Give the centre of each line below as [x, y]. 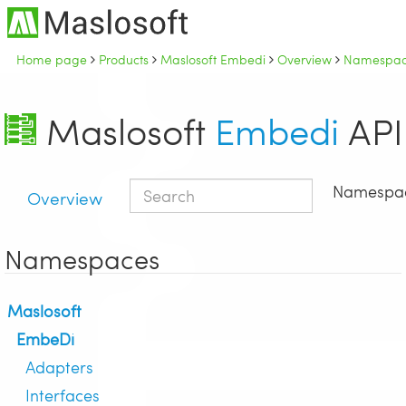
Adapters [59, 367]
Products [124, 59]
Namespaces [82, 258]
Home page [52, 59]
